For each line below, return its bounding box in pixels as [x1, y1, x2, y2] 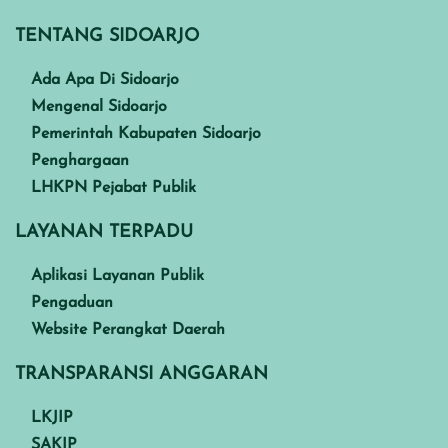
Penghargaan [31, 152, 129, 169]
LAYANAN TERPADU [15, 222, 193, 242]
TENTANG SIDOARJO [15, 26, 199, 46]
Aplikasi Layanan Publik [31, 267, 204, 284]
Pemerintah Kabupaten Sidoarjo [31, 125, 261, 142]
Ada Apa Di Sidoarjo [31, 71, 179, 88]
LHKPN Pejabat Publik [31, 179, 196, 196]
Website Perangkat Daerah [31, 321, 225, 338]
